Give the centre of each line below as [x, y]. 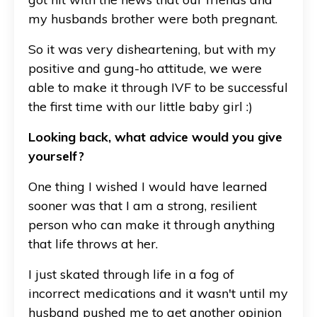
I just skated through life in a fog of [131, 274]
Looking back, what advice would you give [155, 137]
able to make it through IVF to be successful [158, 87]
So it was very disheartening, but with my [152, 49]
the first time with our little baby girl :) [140, 106]
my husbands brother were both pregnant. [153, 18]
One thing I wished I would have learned [148, 186]
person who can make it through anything [152, 224]
